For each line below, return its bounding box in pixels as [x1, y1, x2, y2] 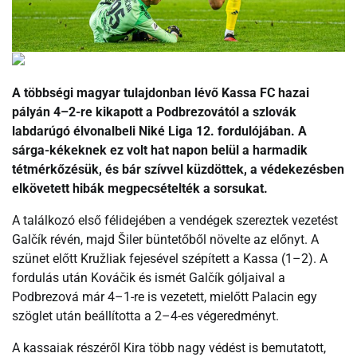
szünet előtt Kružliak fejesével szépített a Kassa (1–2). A [12, 251, 328, 267]
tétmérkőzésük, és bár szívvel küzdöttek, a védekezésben [12, 162, 344, 178]
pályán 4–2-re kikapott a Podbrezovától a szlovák [12, 104, 296, 120]
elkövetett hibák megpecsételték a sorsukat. [12, 181, 268, 197]
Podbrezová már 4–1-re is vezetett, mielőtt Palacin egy [12, 289, 317, 305]
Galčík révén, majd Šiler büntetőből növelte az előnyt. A [12, 232, 319, 248]
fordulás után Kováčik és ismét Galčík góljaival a [12, 270, 285, 286]
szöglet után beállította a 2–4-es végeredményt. [12, 308, 279, 324]
